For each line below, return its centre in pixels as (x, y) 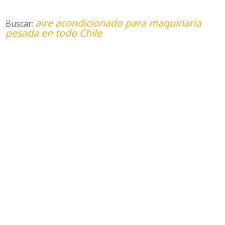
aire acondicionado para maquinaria (119, 23)
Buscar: (21, 24)
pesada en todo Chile (54, 33)
